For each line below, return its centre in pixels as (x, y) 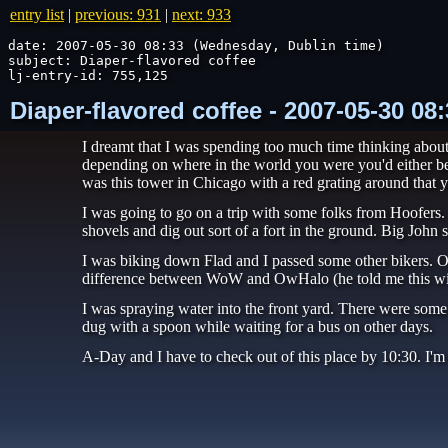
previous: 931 (118, 14)
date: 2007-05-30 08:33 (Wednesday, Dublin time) (196, 45)
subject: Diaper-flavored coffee (132, 60)
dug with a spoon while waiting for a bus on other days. (257, 326)
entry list (37, 14)
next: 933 (201, 14)
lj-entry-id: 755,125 (88, 75)
